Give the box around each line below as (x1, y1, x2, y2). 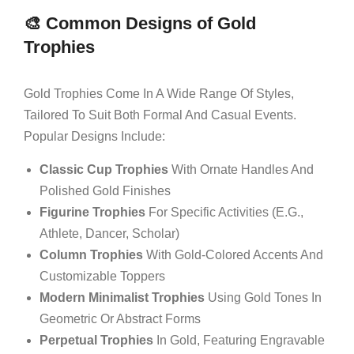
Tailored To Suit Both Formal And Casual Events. (24, 107, 296, 122)
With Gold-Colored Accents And (143, 247, 323, 262)
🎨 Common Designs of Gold (24, 13, 256, 33)
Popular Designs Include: (24, 129, 165, 143)
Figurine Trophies (40, 205, 145, 219)
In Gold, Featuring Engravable (153, 333, 325, 347)
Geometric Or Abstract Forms (40, 311, 201, 326)
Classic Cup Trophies (40, 162, 168, 176)
